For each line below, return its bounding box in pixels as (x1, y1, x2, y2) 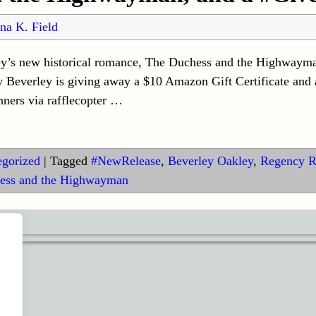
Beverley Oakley (167, 154, 253, 169)
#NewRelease (90, 154, 161, 169)
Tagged (49, 154, 87, 169)
